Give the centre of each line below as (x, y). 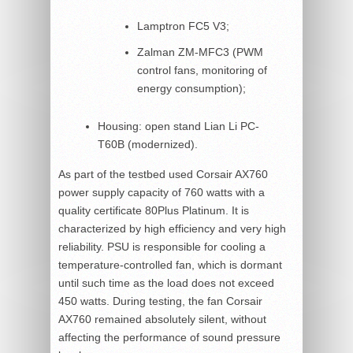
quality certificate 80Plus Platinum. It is (154, 210)
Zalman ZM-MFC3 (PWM (200, 52)
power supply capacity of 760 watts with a (162, 192)
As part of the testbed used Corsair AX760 (163, 174)
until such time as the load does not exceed (166, 282)
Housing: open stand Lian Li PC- (178, 126)
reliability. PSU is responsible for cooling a (162, 246)
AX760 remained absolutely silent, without (162, 319)
